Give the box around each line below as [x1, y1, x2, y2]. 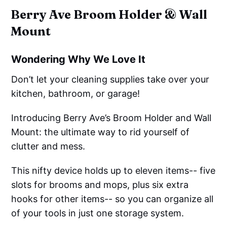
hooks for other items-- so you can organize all [11, 193, 214, 204]
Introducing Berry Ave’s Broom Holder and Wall [11, 112, 212, 123]
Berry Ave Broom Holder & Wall [11, 7, 208, 22]
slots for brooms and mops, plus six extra [11, 179, 189, 190]
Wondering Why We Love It [11, 53, 146, 65]
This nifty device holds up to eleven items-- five [11, 165, 216, 176]
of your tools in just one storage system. [11, 207, 184, 218]
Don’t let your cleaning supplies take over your [11, 73, 210, 85]
